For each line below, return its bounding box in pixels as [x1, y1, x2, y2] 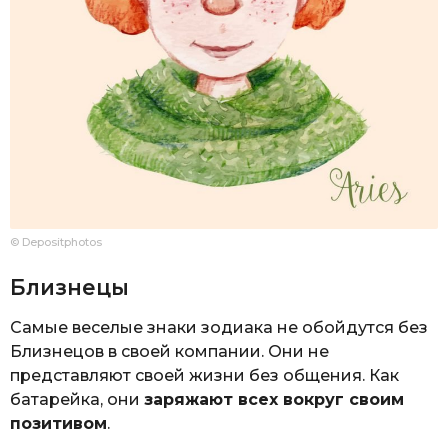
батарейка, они [10, 389, 144, 409]
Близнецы [10, 275, 129, 301]
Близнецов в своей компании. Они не [10, 341, 329, 361]
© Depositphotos [10, 234, 102, 249]
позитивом [10, 413, 107, 433]
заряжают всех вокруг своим [144, 389, 404, 409]
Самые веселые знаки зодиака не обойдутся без [10, 317, 428, 337]
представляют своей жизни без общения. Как [10, 365, 399, 385]
